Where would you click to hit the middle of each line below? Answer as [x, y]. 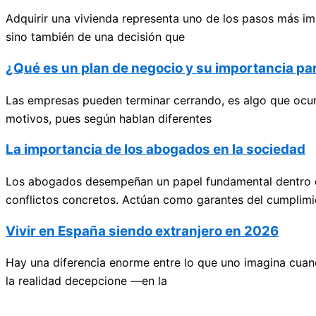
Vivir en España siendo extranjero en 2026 [142, 231]
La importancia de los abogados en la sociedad [156, 150]
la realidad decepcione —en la [86, 281]
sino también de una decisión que [95, 37]
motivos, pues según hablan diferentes [109, 118]
